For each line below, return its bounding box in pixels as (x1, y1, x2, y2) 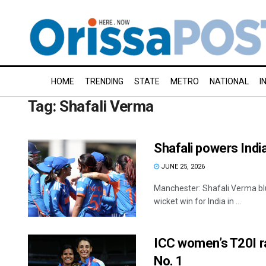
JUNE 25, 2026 (159, 163, 205, 170)
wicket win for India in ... (154, 197, 241, 206)
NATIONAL (210, 77, 249, 86)
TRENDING (85, 77, 123, 86)
